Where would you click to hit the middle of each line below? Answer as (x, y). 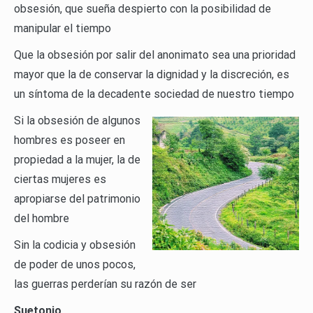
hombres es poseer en (70, 140)
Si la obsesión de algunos (77, 121)
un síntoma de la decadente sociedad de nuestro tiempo (154, 94)
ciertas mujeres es (60, 180)
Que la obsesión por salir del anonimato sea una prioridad (155, 55)
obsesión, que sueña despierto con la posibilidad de (143, 9)
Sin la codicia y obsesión (75, 245)
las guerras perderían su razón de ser (105, 284)
